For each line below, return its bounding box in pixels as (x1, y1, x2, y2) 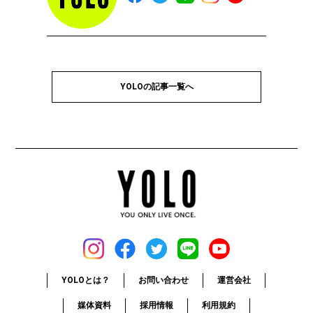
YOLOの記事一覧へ (119, 81, 194, 92)
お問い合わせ (138, 275, 189, 285)
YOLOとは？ (61, 275, 110, 285)
